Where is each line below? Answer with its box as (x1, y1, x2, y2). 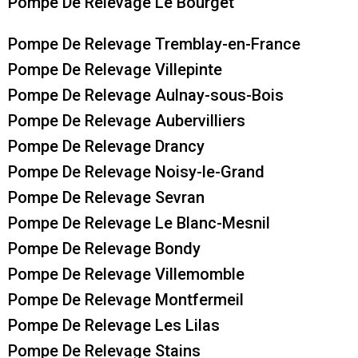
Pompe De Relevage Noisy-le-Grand (8, 161, 265, 181)
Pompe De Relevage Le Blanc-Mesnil (8, 213, 270, 233)
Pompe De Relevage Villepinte (8, 59, 222, 79)
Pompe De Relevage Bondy (8, 238, 201, 258)
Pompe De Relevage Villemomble (8, 264, 245, 284)
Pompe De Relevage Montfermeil (8, 289, 244, 309)
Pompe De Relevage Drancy (8, 136, 205, 156)
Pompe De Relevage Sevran (8, 187, 205, 207)
